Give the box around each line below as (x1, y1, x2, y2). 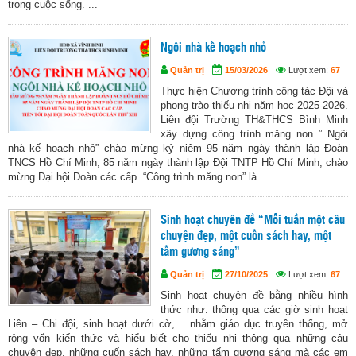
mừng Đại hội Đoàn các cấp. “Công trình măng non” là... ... (8, 171, 279, 184)
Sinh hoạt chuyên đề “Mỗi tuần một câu (161, 215, 345, 227)
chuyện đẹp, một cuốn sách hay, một (161, 230, 331, 243)
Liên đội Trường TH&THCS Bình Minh (161, 114, 348, 126)
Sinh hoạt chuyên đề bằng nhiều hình (161, 289, 348, 302)
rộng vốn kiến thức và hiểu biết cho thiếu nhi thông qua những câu (8, 332, 348, 345)
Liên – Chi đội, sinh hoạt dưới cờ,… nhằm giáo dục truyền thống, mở (8, 318, 348, 331)
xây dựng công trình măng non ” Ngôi (161, 128, 348, 141)
